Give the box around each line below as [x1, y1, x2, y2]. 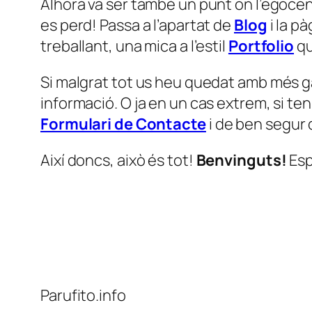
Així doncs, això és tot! [40, 150, 196, 171]
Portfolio [228, 36, 295, 56]
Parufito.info [40, 285, 126, 306]
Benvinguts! [196, 150, 287, 171]
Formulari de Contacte [40, 114, 206, 134]
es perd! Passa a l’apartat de [40, 15, 234, 36]
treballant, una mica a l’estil [40, 36, 228, 56]
